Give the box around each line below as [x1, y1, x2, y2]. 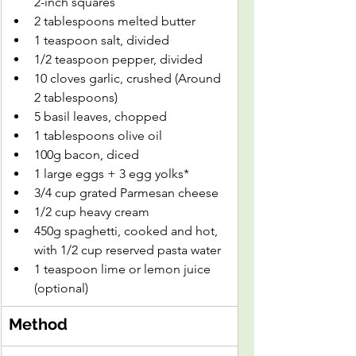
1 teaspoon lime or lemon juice [34, 261, 214, 277]
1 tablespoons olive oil [34, 128, 162, 143]
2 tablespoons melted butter [34, 14, 195, 29]
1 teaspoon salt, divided [34, 33, 169, 48]
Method [9, 315, 68, 334]
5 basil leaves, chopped [34, 109, 167, 124]
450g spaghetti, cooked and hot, [34, 223, 221, 238]
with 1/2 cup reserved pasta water [34, 242, 221, 257]
